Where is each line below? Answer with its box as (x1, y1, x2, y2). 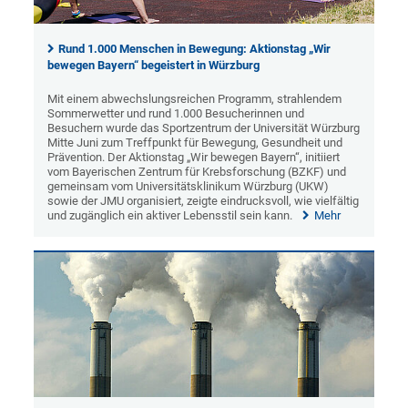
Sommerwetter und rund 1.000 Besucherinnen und (47, 106, 305, 120)
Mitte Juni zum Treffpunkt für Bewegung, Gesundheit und (47, 135, 343, 149)
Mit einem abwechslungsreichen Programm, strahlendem (47, 91, 342, 106)
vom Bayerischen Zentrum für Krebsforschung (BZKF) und (47, 164, 347, 178)
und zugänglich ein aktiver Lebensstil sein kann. (47, 208, 293, 222)
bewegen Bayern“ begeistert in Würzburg (47, 57, 260, 72)
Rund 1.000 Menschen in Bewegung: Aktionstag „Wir (58, 41, 331, 56)
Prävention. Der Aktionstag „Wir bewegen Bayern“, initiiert (47, 149, 341, 164)
